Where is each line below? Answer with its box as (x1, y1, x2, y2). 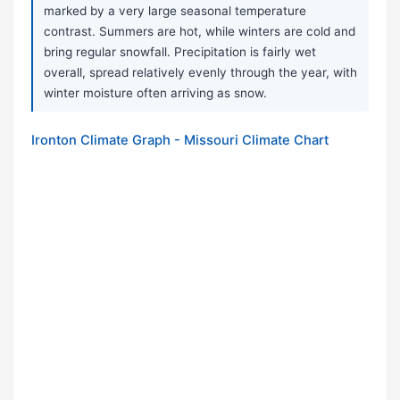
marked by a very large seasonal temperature (44, 4, 306, 19)
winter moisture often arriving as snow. (44, 86, 267, 101)
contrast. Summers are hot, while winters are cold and (44, 24, 355, 39)
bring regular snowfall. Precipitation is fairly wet (44, 45, 316, 60)
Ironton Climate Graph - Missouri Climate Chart (31, 132, 329, 149)
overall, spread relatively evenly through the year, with (44, 65, 357, 80)
